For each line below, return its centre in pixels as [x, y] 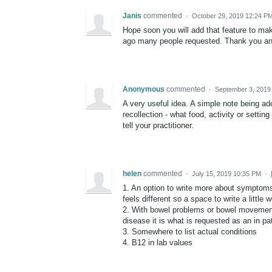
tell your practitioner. [158, 126]
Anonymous [144, 90]
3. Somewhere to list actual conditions [190, 232]
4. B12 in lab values [158, 243]
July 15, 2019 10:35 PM [226, 174]
